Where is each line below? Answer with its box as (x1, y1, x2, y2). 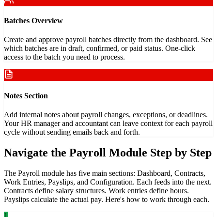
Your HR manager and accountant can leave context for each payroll (4, 119, 213, 127)
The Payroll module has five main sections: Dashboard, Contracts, (4, 169, 205, 177)
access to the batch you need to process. (4, 53, 125, 62)
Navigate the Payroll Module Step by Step (4, 146, 212, 159)
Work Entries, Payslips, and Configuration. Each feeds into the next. (4, 177, 212, 186)
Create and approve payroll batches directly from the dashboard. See (4, 35, 212, 44)
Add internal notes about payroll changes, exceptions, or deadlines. (4, 110, 208, 119)
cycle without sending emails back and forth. (4, 127, 140, 136)
